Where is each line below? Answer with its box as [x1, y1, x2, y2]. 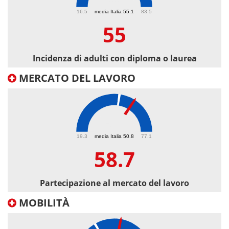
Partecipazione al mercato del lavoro [40, 177, 189, 189]
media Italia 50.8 [95, 133, 134, 139]
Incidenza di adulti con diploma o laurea [32, 53, 197, 64]
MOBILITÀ [16, 196, 70, 210]
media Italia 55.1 [95, 8, 134, 14]
